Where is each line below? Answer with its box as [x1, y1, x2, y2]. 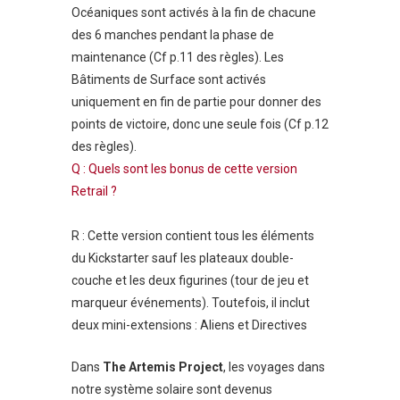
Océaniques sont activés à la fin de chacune [71, 5, 316, 20]
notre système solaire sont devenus [71, 382, 272, 397]
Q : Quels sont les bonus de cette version [71, 162, 297, 176]
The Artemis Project [103, 360, 223, 375]
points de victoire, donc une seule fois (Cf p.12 [71, 117, 329, 131]
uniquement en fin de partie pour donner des [71, 95, 321, 109]
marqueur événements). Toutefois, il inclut [71, 296, 310, 310]
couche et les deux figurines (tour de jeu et [71, 273, 309, 287]
